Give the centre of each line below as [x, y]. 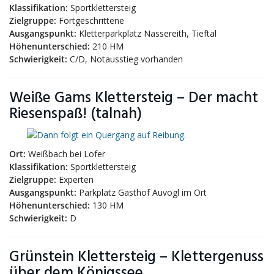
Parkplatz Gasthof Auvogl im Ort [142, 192]
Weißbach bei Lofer [65, 154]
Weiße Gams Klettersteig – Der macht [134, 98]
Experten [75, 180]
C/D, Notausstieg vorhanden [125, 59]
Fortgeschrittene [90, 20]
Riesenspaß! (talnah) [76, 114]
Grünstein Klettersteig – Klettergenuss [136, 257]
